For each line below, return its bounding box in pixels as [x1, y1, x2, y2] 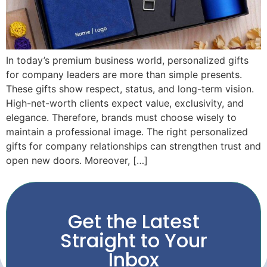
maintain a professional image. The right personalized [6, 125, 248, 138]
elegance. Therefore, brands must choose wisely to [6, 111, 237, 123]
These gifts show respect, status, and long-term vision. [6, 82, 254, 95]
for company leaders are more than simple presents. [6, 68, 242, 80]
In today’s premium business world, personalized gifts [6, 54, 249, 66]
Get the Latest [67, 208, 200, 235]
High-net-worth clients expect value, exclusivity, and [6, 97, 244, 109]
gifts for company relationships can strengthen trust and [6, 139, 261, 152]
